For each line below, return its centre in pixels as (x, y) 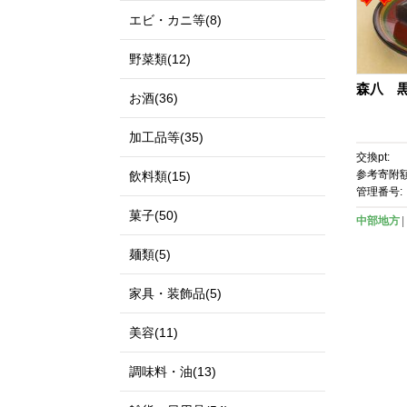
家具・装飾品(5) (175, 293)
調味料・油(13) (173, 372)
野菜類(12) (160, 59)
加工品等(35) (166, 137)
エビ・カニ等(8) (175, 20)
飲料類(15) (160, 176)
